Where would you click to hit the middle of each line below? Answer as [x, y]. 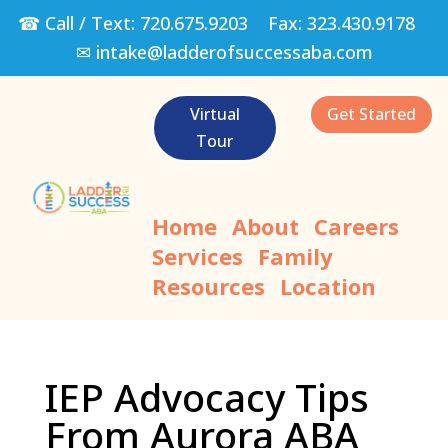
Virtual [214, 113]
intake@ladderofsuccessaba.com [234, 52]
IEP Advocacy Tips [206, 396]
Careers [356, 225]
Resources [208, 285]
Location [327, 285]
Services [197, 255]
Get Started [371, 113]
